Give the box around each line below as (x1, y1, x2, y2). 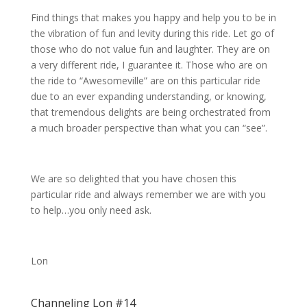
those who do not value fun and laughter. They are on (30, 42, 270, 56)
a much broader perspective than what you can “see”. (30, 121, 267, 135)
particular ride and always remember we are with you (30, 188, 266, 201)
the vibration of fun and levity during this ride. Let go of (30, 27, 274, 40)
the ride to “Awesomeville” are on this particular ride (30, 74, 260, 88)
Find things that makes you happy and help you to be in (30, 11, 276, 25)
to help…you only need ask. (30, 204, 151, 217)
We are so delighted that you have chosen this (30, 172, 236, 186)
